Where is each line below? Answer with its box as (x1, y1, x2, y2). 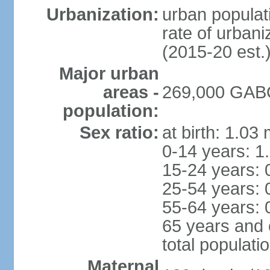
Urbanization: (46, 5, 159, 24)
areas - (102, 83, 159, 102)
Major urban (58, 64, 159, 83)
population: (62, 101, 159, 121)
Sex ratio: (79, 123, 159, 142)
